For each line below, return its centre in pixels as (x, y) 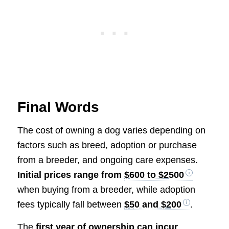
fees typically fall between (71, 204)
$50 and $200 (153, 204)
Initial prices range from (71, 175)
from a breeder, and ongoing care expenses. (107, 160)
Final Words (58, 107)
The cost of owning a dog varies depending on (111, 130)
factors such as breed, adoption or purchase (107, 145)
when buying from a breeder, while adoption (106, 189)
